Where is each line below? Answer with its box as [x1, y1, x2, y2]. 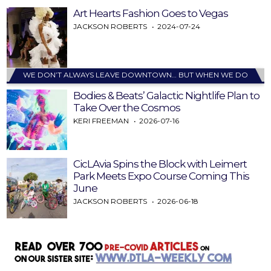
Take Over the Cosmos [73, 102, 181, 114]
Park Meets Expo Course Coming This [73, 170, 250, 183]
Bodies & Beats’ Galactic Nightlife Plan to [73, 90, 260, 102]
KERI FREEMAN [73, 116, 129, 126]
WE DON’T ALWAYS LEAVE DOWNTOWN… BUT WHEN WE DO [23, 70, 248, 80]
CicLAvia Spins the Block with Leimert [73, 158, 247, 171]
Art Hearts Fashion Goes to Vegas [73, 7, 229, 20]
